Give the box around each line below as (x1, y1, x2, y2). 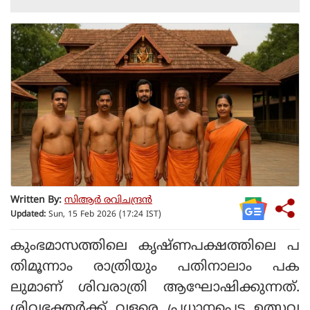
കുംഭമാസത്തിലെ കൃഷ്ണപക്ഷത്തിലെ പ (10, 237, 300, 255)
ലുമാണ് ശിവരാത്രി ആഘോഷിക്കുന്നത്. (10, 279, 300, 297)
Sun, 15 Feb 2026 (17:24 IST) (46, 210, 161, 221)
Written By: (10, 194, 62, 207)
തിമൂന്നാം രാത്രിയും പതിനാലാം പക (10, 258, 300, 276)
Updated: (10, 210, 46, 221)
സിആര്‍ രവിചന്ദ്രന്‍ (64, 194, 152, 207)
